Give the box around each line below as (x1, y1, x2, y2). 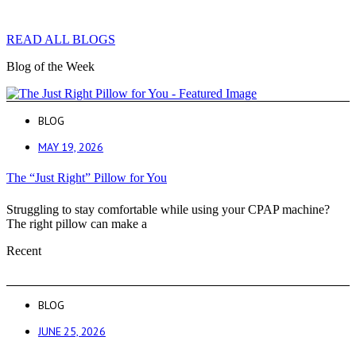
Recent (6, 243, 41, 257)
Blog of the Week (6, 59, 95, 73)
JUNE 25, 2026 (38, 323, 106, 339)
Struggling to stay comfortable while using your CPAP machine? (6, 202, 330, 216)
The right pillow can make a (6, 216, 147, 230)
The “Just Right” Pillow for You (6, 171, 167, 185)
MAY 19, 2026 (38, 139, 104, 154)
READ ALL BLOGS (6, 32, 115, 46)
